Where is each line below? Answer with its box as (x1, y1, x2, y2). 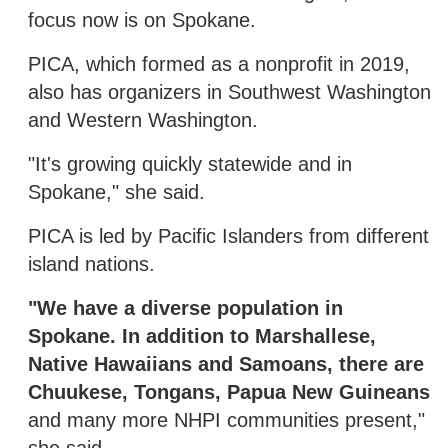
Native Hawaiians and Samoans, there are (28, 352, 424, 375)
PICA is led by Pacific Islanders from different (28, 224, 429, 247)
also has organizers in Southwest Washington (28, 80, 431, 103)
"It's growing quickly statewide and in (28, 152, 352, 175)
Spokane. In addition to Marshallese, (28, 324, 376, 347)
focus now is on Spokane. (28, 8, 262, 31)
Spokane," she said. (28, 180, 205, 203)
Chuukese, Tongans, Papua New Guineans (28, 380, 430, 403)
